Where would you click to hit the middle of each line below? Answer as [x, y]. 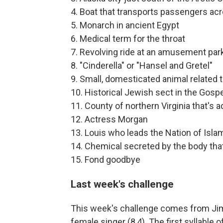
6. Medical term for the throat [128, 38]
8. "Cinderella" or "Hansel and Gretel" [142, 65]
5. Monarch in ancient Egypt [125, 25]
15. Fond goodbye [106, 159]
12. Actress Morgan [109, 119]
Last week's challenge [122, 184]
